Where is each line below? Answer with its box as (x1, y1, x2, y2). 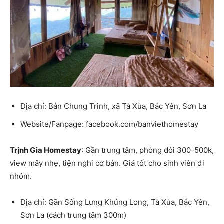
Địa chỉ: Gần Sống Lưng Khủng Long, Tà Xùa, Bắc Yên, (20, 197, 209, 207)
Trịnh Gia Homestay (10, 145, 81, 155)
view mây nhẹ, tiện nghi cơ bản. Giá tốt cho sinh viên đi (10, 158, 204, 168)
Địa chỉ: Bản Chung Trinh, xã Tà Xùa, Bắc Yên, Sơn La (20, 101, 206, 111)
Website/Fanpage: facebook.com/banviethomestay (20, 119, 198, 129)
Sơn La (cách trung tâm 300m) (20, 210, 126, 220)
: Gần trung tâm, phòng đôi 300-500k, (81, 145, 214, 155)
